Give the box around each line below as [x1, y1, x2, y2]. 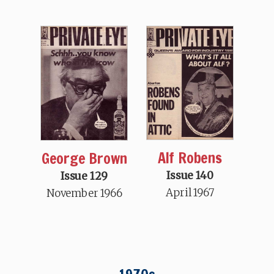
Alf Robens [157, 147, 222, 168]
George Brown [41, 147, 127, 169]
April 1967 [166, 185, 214, 199]
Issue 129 [61, 169, 108, 183]
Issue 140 [166, 168, 213, 182]
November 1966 [46, 186, 122, 200]
